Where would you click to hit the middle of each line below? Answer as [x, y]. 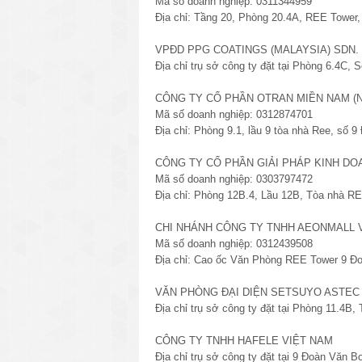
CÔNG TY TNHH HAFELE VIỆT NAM [244, 340]
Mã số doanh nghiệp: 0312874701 [234, 114]
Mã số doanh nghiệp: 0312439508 [234, 243]
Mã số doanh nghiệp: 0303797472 [234, 179]
